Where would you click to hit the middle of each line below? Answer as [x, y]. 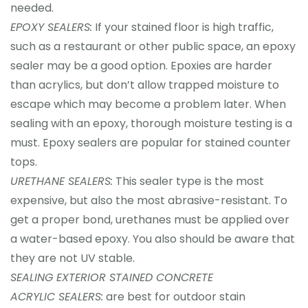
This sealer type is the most [188, 181]
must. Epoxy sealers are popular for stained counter [151, 143]
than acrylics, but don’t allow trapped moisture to [145, 85]
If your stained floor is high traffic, [183, 27]
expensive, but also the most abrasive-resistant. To [149, 200]
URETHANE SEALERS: [62, 181]
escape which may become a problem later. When [148, 104]
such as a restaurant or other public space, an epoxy [153, 46]
